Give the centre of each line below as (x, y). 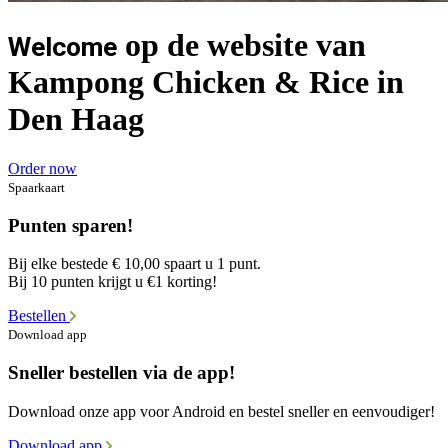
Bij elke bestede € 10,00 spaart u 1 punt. (134, 264)
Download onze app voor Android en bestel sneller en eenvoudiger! (221, 411)
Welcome (62, 47)
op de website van (241, 45)
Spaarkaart (36, 187)
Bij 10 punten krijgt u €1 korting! (112, 282)
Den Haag (76, 119)
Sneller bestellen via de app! (121, 373)
